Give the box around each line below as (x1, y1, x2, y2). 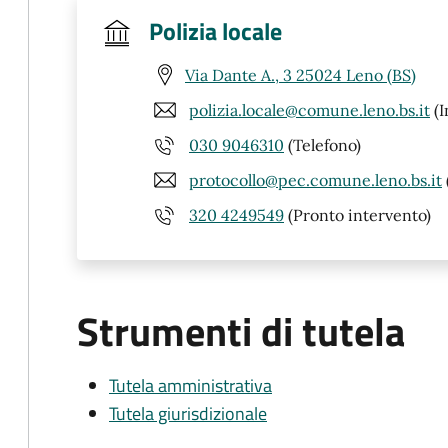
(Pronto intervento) (284, 204, 431, 225)
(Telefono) (284, 134, 361, 155)
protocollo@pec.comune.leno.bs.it (189, 169, 442, 190)
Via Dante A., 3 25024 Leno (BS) (185, 64, 416, 85)
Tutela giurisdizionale (109, 400, 267, 427)
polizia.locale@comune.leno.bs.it (189, 99, 430, 120)
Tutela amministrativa (109, 372, 272, 399)
